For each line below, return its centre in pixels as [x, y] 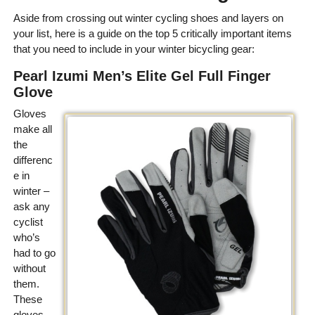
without [29, 268]
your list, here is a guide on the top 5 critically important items [152, 33]
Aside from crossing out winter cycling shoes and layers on [148, 18]
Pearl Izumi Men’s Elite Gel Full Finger [142, 76]
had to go [34, 252]
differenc [33, 160]
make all [32, 129]
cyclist [28, 221]
